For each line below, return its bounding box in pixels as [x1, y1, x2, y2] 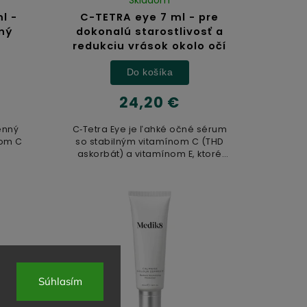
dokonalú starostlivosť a [75, 24, 223, 38]
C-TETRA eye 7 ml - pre [80, 10, 219, 24]
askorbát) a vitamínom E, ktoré [77, 147, 222, 160]
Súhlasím [38, 275, 82, 288]
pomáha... [125, 160, 174, 172]
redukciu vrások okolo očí [73, 38, 227, 53]
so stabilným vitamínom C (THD [75, 135, 224, 147]
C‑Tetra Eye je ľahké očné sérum [72, 123, 228, 135]
